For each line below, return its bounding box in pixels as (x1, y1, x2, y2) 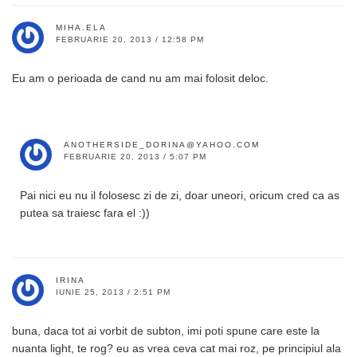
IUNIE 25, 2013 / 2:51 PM (56, 287, 171, 296)
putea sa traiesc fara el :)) (20, 206, 150, 219)
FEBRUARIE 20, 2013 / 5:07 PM (64, 151, 206, 161)
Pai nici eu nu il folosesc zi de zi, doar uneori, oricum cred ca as (20, 188, 339, 202)
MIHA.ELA (56, 22, 107, 32)
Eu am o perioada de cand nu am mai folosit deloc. (12, 71, 269, 84)
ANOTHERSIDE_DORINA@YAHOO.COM (64, 139, 260, 149)
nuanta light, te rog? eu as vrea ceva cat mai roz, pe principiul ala (12, 341, 341, 355)
